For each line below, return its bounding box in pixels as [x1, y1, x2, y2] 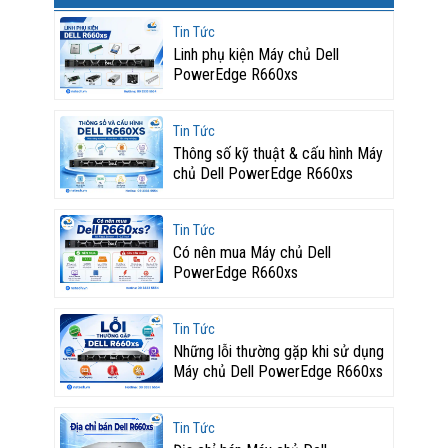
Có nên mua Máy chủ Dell [172, 242, 331, 262]
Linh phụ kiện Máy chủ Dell [172, 44, 339, 64]
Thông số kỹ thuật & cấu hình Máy [172, 143, 383, 163]
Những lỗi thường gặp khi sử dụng [172, 341, 384, 361]
